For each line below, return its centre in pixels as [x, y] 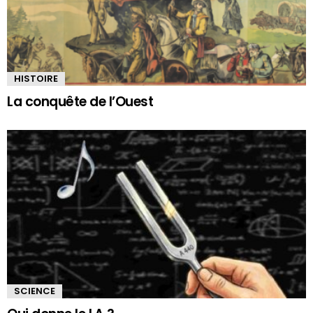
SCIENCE [35, 291]
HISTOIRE [36, 78]
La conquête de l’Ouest [80, 101]
